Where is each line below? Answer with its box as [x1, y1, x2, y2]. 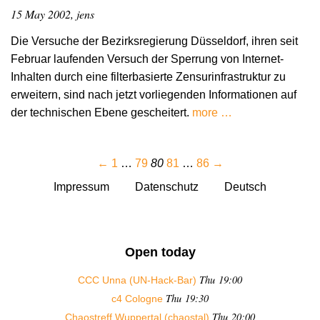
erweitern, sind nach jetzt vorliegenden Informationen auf [11, 89, 296, 101]
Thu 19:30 [166, 291, 209, 306]
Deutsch [224, 181, 266, 194]
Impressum [54, 181, 109, 194]
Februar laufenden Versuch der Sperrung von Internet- [11, 53, 284, 66]
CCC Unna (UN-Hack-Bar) [78, 274, 196, 286]
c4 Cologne [111, 293, 163, 305]
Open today [124, 244, 196, 259]
